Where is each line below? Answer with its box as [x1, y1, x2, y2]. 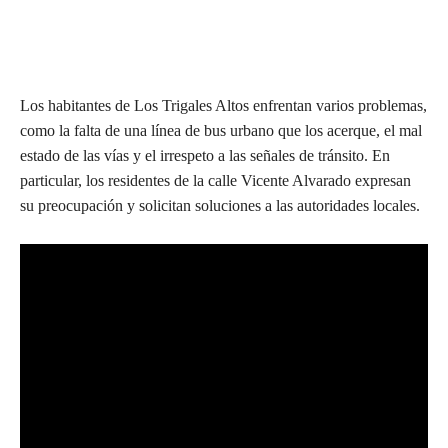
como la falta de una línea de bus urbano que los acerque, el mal [20, 122, 422, 140]
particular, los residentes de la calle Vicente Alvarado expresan [20, 172, 411, 190]
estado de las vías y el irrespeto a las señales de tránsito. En [20, 147, 390, 165]
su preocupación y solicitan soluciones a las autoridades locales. [20, 197, 420, 215]
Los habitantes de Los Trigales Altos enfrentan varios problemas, [20, 97, 427, 115]
